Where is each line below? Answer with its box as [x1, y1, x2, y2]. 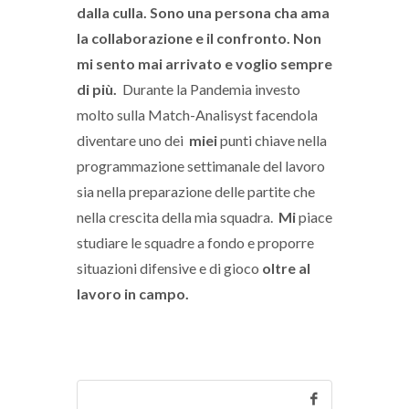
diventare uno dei [77, 131, 189, 149]
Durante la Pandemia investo [117, 80, 300, 98]
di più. [77, 80, 117, 98]
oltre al [262, 259, 310, 277]
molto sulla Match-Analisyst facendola [77, 106, 318, 123]
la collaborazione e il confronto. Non [77, 29, 321, 47]
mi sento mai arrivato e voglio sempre [77, 55, 332, 72]
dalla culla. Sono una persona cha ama [77, 4, 330, 21]
